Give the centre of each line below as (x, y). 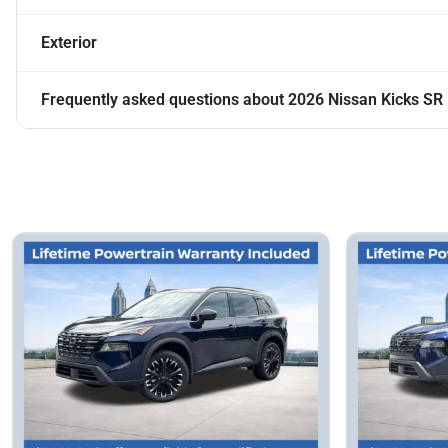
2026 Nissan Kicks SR (365, 100)
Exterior (69, 43)
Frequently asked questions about (164, 100)
